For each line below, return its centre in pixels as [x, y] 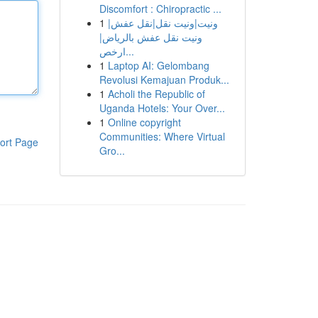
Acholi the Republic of [156, 94]
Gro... [112, 150]
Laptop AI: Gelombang [158, 65]
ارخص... [130, 51]
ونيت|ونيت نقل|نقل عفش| [163, 23]
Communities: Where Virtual [162, 136]
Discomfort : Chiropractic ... [160, 9]
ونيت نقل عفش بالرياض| [150, 37]
